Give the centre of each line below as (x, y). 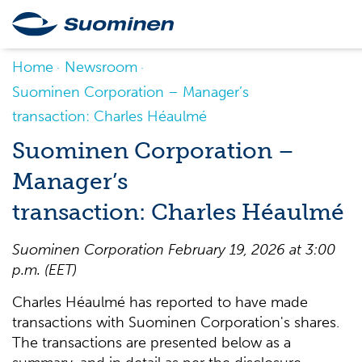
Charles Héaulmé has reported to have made (160, 302)
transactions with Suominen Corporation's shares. (176, 322)
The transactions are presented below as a (152, 343)
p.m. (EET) (44, 270)
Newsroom (101, 67)
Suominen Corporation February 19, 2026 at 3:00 (174, 250)
